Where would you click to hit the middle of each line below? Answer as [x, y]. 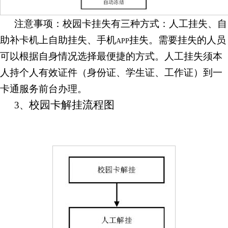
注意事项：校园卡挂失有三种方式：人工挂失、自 [121, 24]
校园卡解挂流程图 [72, 105]
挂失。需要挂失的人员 [178, 40]
